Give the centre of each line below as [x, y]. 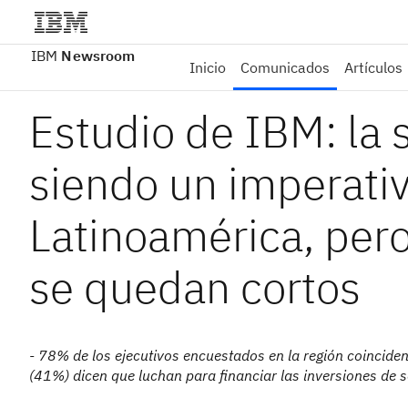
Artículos [374, 67]
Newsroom [98, 56]
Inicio [208, 67]
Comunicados [286, 67]
